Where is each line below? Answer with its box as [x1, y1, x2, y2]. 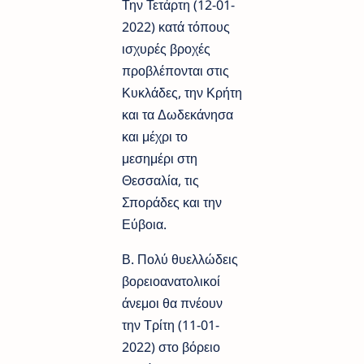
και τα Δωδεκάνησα [122, 105, 233, 123]
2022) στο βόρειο [122, 337, 220, 356]
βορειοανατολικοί [122, 271, 220, 290]
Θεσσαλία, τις [122, 171, 199, 189]
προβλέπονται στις [122, 61, 229, 80]
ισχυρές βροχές [122, 39, 210, 58]
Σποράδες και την [122, 193, 222, 211]
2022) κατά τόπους [122, 17, 230, 36]
